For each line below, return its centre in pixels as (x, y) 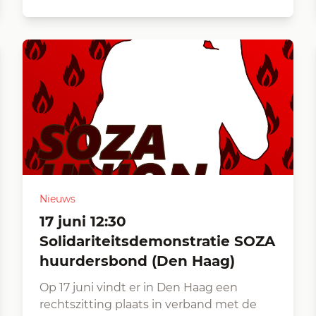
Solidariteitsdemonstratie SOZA (157, 241)
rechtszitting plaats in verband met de (148, 304)
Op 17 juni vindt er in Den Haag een (139, 287)
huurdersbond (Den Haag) (137, 261)
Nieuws (57, 199)
